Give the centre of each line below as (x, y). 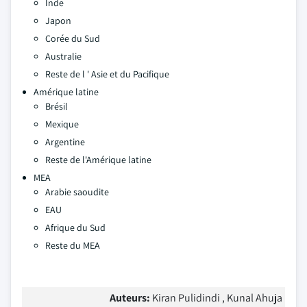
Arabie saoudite (77, 192)
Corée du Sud (73, 38)
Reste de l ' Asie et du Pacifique (107, 74)
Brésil (57, 106)
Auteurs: (131, 298)
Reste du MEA (73, 245)
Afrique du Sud (75, 228)
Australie (63, 56)
